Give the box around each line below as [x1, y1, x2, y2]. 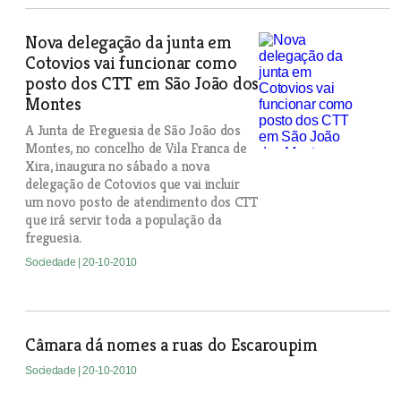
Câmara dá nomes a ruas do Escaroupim [25, 334, 318, 356]
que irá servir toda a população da [25, 210, 222, 229]
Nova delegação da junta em [25, 31, 232, 54]
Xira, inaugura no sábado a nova [25, 157, 210, 175]
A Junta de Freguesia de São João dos [25, 121, 241, 140]
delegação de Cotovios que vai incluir [25, 175, 240, 193]
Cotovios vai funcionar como [25, 52, 237, 74]
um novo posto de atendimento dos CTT [25, 192, 258, 211]
